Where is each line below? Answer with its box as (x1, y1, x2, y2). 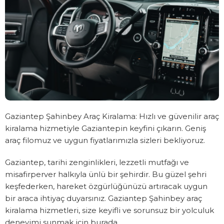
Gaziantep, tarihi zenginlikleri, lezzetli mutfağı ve (5, 157, 189, 167)
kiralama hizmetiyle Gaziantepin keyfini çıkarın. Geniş (5, 123, 206, 133)
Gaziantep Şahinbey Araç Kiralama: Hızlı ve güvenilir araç (5, 111, 219, 121)
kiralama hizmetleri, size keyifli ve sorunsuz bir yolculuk (5, 205, 214, 215)
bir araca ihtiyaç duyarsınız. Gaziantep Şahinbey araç (5, 193, 202, 203)
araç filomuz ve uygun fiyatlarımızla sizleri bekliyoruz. (5, 135, 205, 145)
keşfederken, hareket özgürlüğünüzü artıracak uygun (5, 181, 207, 191)
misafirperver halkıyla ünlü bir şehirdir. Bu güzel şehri (5, 169, 206, 179)
